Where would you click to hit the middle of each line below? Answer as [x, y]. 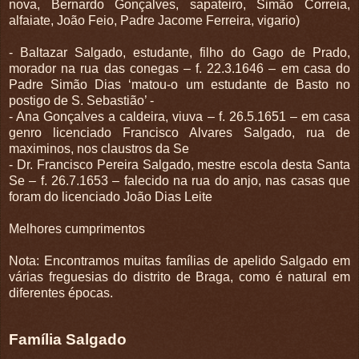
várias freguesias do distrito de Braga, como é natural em [179, 276]
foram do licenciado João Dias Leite [111, 196]
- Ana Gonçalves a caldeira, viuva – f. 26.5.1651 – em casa [179, 116]
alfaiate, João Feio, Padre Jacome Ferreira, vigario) [154, 20]
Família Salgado [68, 339]
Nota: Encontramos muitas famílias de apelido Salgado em [179, 260]
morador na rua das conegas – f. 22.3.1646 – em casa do [179, 68]
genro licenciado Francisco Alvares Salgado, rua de [179, 132]
